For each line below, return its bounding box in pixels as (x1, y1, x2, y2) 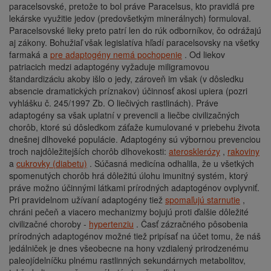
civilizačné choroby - (9, 217, 89, 230)
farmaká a (9, 48, 50, 60)
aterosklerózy (169, 145, 220, 157)
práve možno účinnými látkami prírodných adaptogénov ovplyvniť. (9, 181, 260, 194)
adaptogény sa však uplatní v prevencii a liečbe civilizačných (9, 108, 240, 121)
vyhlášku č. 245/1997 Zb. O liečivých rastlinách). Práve (9, 96, 218, 109)
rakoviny (227, 145, 260, 157)
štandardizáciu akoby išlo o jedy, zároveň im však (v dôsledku (9, 72, 244, 85)
